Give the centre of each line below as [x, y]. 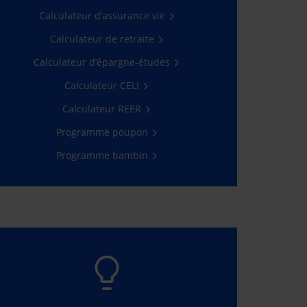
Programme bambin [102, 155]
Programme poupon [102, 132]
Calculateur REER [102, 109]
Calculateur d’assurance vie [102, 15]
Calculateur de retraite [102, 39]
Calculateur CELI [102, 85]
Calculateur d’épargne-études [102, 62]
